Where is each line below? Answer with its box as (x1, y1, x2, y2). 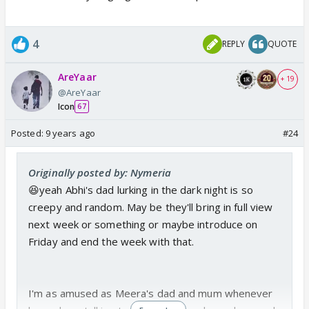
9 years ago (45, 126, 95, 139)
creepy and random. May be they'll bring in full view (28, 199, 273, 214)
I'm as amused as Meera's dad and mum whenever (28, 286, 273, 300)
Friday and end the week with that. (28, 234, 195, 248)
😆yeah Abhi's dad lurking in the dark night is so (28, 182, 253, 197)
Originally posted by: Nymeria (28, 165, 171, 179)
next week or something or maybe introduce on (28, 217, 258, 231)
